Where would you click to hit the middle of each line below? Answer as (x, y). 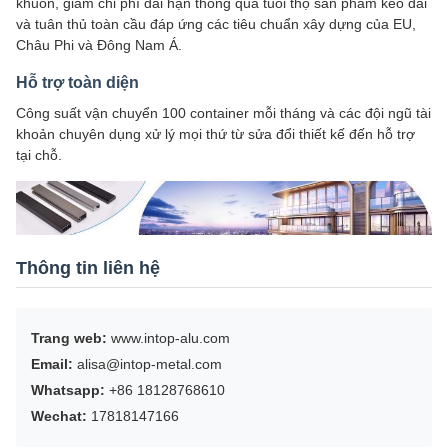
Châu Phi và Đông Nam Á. (99, 45)
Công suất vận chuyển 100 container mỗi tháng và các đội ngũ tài (223, 113)
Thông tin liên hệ (88, 267)
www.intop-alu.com (168, 337)
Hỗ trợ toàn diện (77, 83)
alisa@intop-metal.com (147, 363)
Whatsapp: (68, 389)
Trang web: (69, 337)
